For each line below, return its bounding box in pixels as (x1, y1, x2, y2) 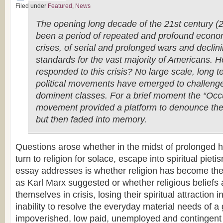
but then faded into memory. (36, 114, 147, 124)
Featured (48, 2, 72, 9)
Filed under (15, 2, 48, 9)
